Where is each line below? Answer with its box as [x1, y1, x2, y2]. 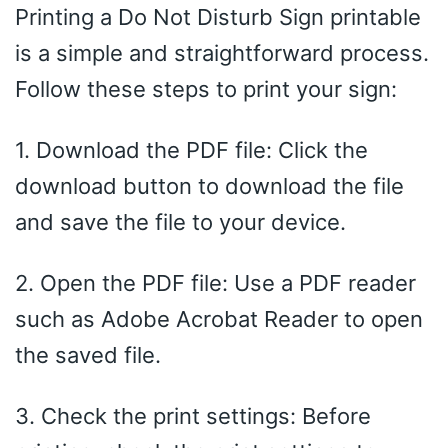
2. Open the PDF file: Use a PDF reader [15, 269, 416, 296]
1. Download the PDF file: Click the [15, 136, 368, 163]
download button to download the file [15, 172, 404, 199]
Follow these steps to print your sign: [15, 75, 397, 102]
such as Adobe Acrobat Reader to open [15, 305, 423, 332]
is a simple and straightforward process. [15, 39, 429, 66]
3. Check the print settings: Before [15, 402, 371, 429]
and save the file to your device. [15, 208, 346, 235]
